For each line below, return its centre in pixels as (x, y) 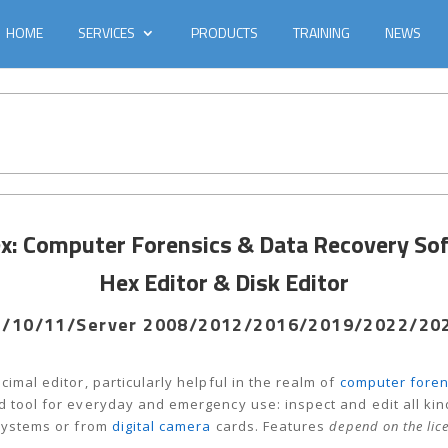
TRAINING (321, 32)
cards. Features (270, 426)
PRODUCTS (224, 32)
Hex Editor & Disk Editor (224, 282)
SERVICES (107, 32)
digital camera (161, 426)
